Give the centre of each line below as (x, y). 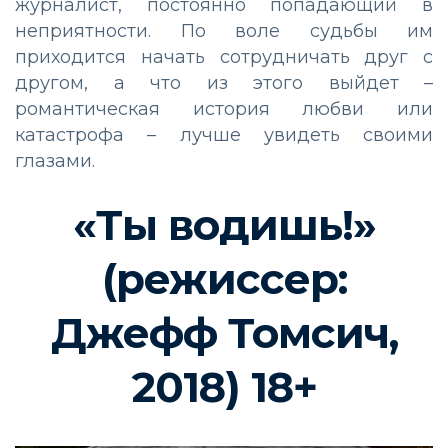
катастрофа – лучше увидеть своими (224, 134)
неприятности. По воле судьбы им (224, 30)
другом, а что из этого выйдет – (224, 82)
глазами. (55, 160)
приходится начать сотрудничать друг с (224, 56)
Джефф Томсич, (224, 332)
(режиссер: (224, 278)
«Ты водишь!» (224, 224)
